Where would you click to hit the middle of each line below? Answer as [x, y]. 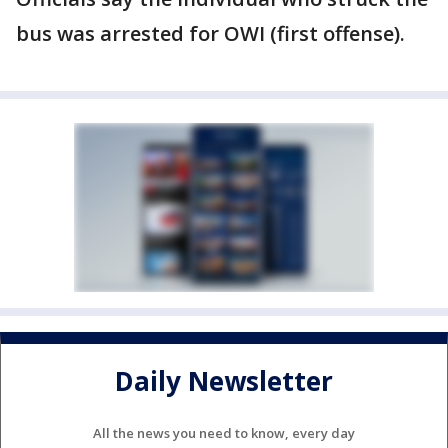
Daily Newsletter [224, 381]
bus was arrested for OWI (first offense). [210, 33]
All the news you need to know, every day [224, 432]
